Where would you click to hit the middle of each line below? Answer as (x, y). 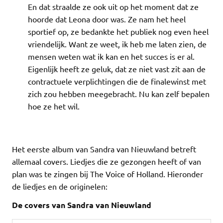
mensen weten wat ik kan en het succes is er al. (111, 56)
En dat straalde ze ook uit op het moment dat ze (113, 6)
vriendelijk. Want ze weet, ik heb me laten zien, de (117, 44)
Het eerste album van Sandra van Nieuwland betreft (104, 149)
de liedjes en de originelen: (60, 186)
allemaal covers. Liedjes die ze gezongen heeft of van (107, 161)
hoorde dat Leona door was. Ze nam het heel (107, 19)
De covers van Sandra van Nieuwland (82, 205)
